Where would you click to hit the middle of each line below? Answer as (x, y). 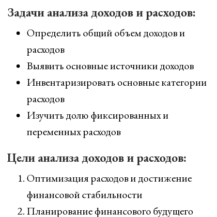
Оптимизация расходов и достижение (109, 178)
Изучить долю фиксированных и (98, 115)
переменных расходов (74, 132)
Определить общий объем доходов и (106, 33)
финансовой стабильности (85, 194)
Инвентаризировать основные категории (117, 82)
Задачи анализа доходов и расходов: (101, 12)
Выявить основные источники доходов (110, 66)
